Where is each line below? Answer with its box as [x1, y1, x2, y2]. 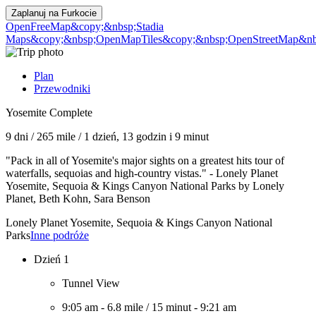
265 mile [37, 130, 75, 142]
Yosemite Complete [6, 107, 92, 119]
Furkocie [61, 8, 97, 18]
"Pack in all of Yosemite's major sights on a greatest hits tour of [6, 154, 284, 166]
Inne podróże [30, 229, 89, 241]
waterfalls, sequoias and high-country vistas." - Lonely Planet [6, 167, 278, 179]
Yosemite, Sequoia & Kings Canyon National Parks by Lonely [6, 180, 284, 192]
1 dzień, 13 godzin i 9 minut [84, 130, 209, 142]
